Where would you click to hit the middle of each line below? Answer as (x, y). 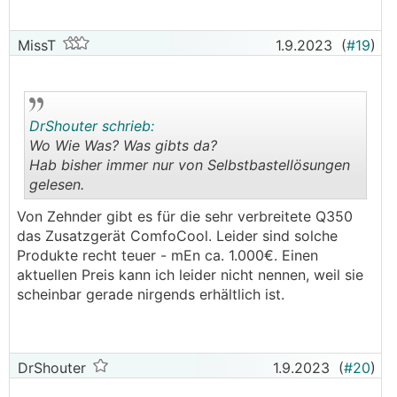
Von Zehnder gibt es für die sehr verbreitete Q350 (185, 216)
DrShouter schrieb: (92, 126)
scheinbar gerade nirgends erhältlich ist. (151, 294)
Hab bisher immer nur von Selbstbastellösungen (190, 165)
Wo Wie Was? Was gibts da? (123, 145)
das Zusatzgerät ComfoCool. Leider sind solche (177, 236)
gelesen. (57, 184)
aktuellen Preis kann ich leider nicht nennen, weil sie (190, 275)
